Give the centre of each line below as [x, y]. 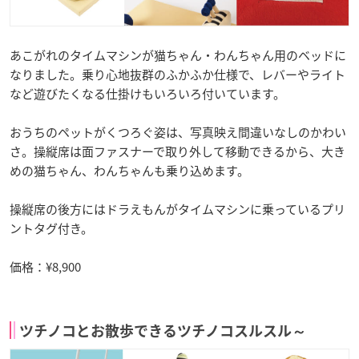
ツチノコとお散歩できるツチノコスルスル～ [163, 331]
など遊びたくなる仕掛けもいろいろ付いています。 [147, 94]
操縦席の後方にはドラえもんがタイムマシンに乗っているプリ [177, 210]
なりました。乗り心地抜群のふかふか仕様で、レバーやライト [177, 75]
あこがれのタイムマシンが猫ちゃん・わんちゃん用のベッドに [178, 56]
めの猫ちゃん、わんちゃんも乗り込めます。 [129, 171]
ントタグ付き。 [51, 229]
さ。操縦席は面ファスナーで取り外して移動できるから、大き [177, 152]
